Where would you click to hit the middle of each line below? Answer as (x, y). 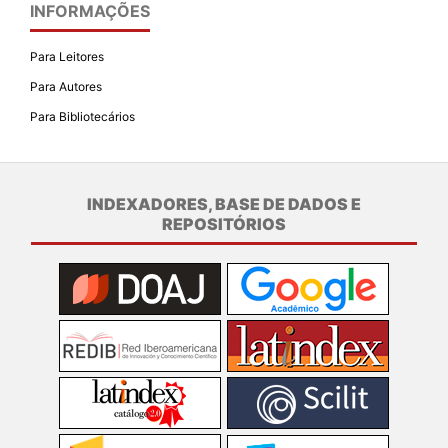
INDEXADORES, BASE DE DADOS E (224, 203)
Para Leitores (67, 56)
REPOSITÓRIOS (224, 223)
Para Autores (66, 86)
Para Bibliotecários (82, 116)
